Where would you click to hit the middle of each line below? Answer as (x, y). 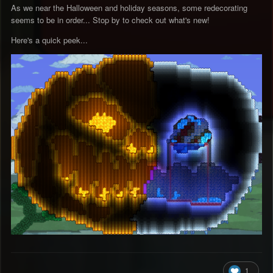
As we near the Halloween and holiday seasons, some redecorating (129, 8)
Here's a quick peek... (49, 40)
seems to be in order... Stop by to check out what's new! (110, 20)
